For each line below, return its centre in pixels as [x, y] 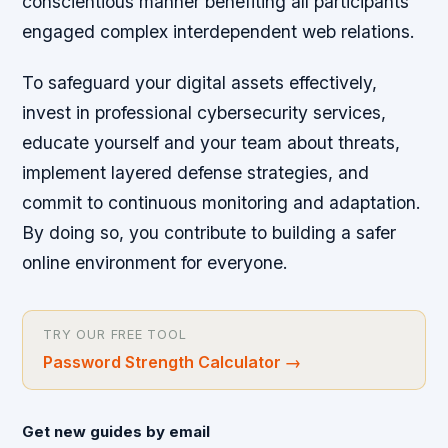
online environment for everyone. [155, 262]
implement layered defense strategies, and [196, 172]
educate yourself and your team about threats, [211, 142]
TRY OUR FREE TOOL [115, 334]
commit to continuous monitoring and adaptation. [222, 202]
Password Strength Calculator [162, 361]
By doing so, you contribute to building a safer [209, 232]
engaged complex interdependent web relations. [219, 31]
